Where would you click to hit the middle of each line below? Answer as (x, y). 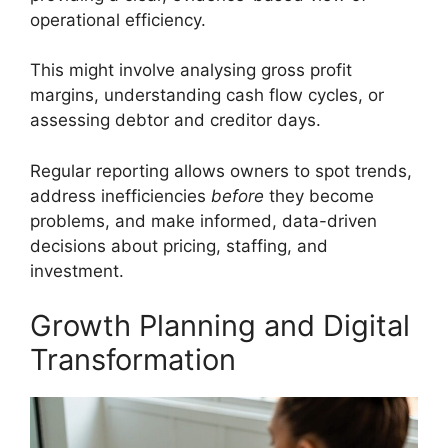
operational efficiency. (118, 19)
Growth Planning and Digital (220, 326)
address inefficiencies (120, 195)
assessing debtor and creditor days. (175, 120)
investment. (77, 270)
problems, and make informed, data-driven (203, 220)
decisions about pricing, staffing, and (179, 245)
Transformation (133, 360)
